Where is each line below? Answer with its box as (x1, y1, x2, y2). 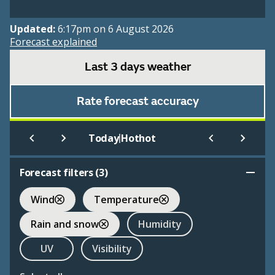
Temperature (94, 192, 159, 206)
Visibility (92, 241, 132, 255)
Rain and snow (31, 217, 99, 231)
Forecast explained (10, 35, 97, 49)
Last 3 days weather (84, 60, 191, 75)
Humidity (138, 217, 182, 231)
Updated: (10, 22, 58, 36)
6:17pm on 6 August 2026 (58, 22, 174, 36)
